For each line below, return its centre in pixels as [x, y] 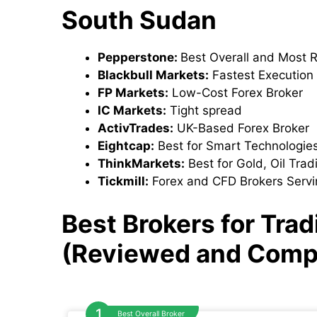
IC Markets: [132, 110]
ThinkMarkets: [141, 163]
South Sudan [139, 20]
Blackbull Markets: [153, 75]
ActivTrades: [136, 128]
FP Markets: [133, 93]
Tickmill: [123, 181]
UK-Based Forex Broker [243, 128]
